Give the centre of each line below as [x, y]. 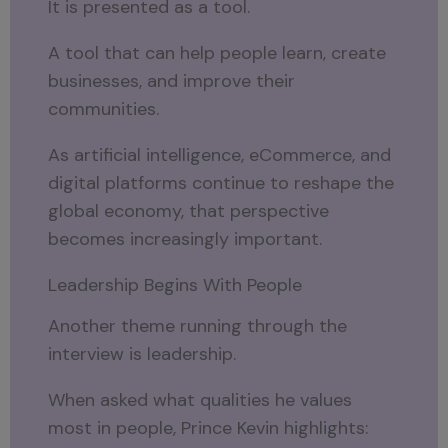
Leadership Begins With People [175, 285]
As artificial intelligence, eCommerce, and [220, 155]
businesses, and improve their [172, 81]
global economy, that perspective [189, 211]
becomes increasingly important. [185, 239]
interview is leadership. [142, 353]
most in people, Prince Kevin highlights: [208, 427]
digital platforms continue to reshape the [221, 183]
